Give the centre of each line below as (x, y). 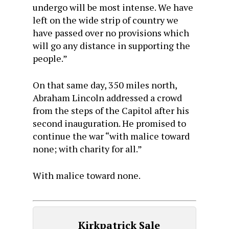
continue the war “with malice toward (111, 136)
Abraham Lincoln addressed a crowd (107, 97)
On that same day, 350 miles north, (105, 85)
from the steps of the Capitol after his (111, 110)
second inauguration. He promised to (109, 123)
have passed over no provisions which (111, 32)
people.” (50, 58)
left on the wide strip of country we (106, 20)
